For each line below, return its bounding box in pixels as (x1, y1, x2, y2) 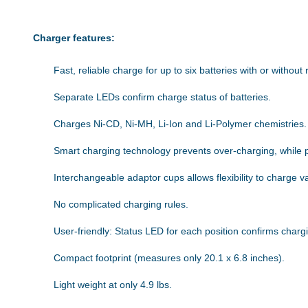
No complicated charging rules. (54, 199, 188, 210)
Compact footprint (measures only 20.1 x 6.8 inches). (54, 252, 285, 264)
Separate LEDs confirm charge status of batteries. (54, 91, 271, 103)
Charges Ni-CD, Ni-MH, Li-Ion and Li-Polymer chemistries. (54, 118, 307, 130)
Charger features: (33, 32, 115, 44)
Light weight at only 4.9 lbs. (54, 279, 172, 291)
